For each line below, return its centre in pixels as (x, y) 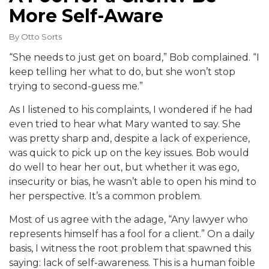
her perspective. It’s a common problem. (105, 196)
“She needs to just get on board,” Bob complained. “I (134, 57)
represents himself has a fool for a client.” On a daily (132, 234)
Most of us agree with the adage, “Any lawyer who (128, 219)
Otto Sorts (41, 36)
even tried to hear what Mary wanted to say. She (125, 124)
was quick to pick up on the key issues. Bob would (129, 153)
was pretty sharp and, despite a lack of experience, (129, 138)
